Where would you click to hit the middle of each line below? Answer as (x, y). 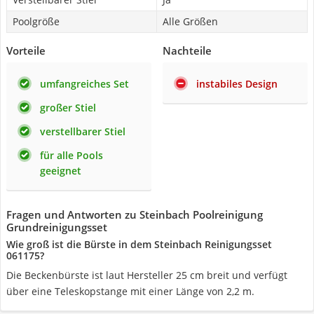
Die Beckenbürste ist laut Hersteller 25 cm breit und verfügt (147, 275)
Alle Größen (190, 21)
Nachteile (187, 50)
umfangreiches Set (84, 84)
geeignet (61, 171)
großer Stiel (68, 108)
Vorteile (26, 50)
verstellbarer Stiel (83, 131)
